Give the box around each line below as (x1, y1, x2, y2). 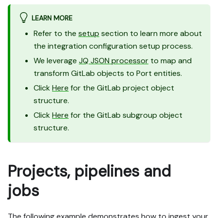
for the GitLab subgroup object (69, 109, 182, 120)
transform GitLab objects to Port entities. (34, 68, 182, 78)
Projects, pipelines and (8, 161, 171, 182)
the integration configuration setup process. (34, 40, 193, 51)
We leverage (34, 55, 79, 66)
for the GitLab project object (69, 82, 174, 93)
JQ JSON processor (79, 55, 148, 66)
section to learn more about (99, 28, 202, 38)
